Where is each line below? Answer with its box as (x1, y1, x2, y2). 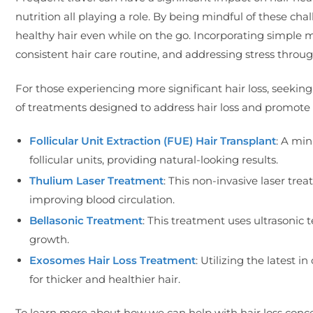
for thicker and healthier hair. (29, 272, 180, 286)
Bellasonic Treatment (29, 213, 143, 227)
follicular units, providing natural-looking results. (29, 152, 278, 166)
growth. (29, 232, 69, 246)
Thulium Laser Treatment (29, 173, 163, 187)
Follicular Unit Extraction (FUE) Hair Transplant (29, 133, 276, 147)
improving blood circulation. (29, 192, 175, 206)
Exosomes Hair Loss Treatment (29, 253, 196, 267)
